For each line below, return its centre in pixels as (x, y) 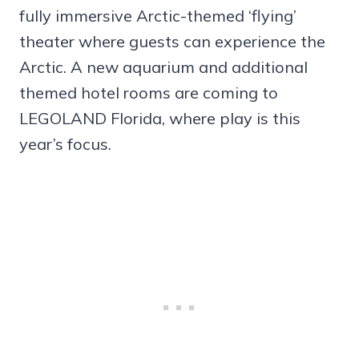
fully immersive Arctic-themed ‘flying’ (158, 16)
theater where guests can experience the (172, 42)
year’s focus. (65, 144)
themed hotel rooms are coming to (149, 93)
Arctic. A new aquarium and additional (163, 67)
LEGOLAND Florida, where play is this (160, 119)
